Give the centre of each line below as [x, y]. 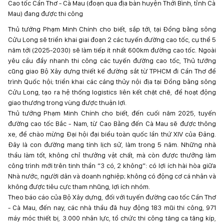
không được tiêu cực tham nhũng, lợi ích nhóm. [79, 186]
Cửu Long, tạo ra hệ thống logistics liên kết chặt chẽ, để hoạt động [112, 92]
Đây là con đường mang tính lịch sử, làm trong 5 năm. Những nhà [112, 144]
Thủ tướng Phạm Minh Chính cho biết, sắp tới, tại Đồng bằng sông [112, 29]
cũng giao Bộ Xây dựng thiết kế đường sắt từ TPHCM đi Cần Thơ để [112, 71]
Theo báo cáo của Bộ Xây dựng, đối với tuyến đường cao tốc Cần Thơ [112, 197]
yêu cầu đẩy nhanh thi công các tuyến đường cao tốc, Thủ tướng [112, 60]
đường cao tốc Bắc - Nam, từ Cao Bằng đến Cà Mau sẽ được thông [112, 123]
